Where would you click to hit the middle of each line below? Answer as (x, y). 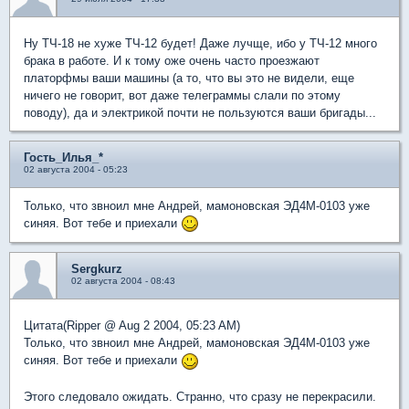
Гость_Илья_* (63, 157)
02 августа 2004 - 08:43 (123, 281)
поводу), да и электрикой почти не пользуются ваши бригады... (200, 112)
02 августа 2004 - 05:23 (76, 169)
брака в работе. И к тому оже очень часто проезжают (172, 60)
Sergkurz (97, 269)
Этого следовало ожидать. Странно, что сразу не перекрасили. (200, 396)
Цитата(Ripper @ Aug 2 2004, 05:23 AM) (132, 326)
